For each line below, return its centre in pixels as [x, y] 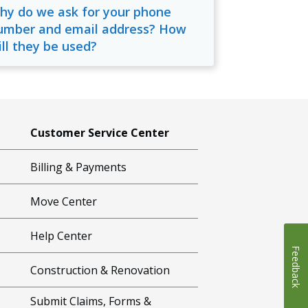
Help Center [62, 235]
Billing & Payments [79, 167]
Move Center [64, 201]
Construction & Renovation [100, 270]
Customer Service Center [100, 132]
